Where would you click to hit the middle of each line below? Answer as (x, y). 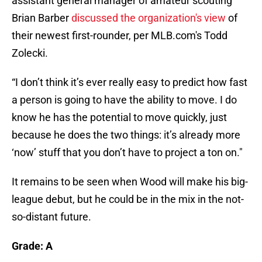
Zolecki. (30, 53)
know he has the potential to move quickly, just (119, 118)
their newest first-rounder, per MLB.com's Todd (120, 36)
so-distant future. (51, 217)
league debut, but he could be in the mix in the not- (128, 199)
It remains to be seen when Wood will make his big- (130, 182)
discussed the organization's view (149, 18)
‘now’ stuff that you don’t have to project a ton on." (127, 153)
